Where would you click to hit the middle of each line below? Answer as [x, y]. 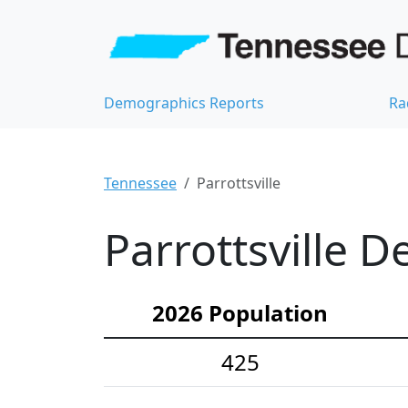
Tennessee [140, 184]
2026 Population [240, 313]
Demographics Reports [184, 103]
